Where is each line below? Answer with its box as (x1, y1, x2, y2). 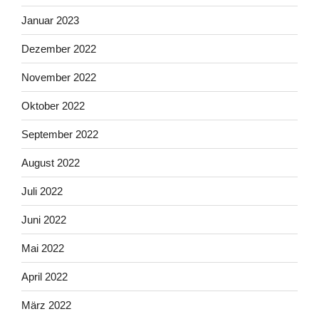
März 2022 (21, 298, 71, 311)
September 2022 (21, 127, 98, 140)
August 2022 (21, 156, 80, 169)
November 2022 (21, 70, 96, 83)
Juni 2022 (21, 213, 66, 226)
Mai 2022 (21, 241, 64, 254)
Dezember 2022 (21, 42, 96, 55)
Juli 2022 (21, 184, 63, 197)
